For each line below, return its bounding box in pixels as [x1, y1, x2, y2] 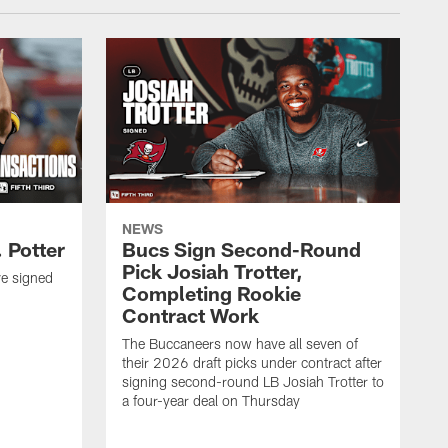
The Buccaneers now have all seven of [122, 335, 358, 353]
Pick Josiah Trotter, [122, 259, 303, 284]
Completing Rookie [122, 281, 301, 306]
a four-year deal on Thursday [122, 392, 300, 410]
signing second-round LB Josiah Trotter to [122, 373, 384, 391]
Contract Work [122, 303, 259, 328]
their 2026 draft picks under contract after [122, 354, 382, 372]
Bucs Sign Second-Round [122, 237, 361, 262]
